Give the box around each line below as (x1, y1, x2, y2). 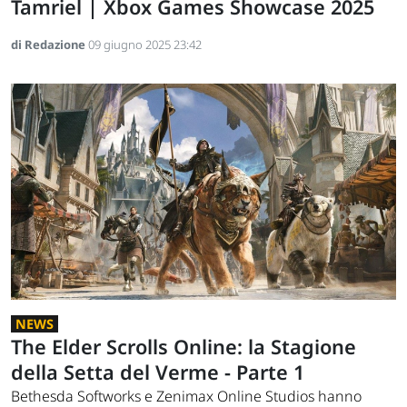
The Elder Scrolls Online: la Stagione (11, 333, 356, 361)
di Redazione (11, 35, 88, 53)
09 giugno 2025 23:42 (88, 35, 202, 53)
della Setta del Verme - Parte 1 (11, 359, 304, 386)
